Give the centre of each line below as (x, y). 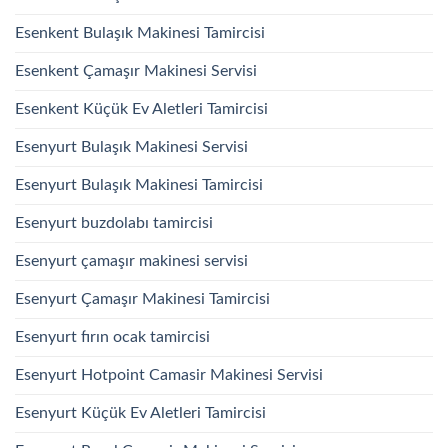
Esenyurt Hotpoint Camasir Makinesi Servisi (169, 374)
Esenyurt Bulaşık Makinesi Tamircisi (139, 184)
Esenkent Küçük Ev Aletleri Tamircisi (141, 108)
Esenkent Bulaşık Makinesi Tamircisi (140, 32)
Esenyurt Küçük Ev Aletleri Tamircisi (140, 412)
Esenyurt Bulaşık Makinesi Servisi (131, 146)
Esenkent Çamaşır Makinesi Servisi (136, 70)
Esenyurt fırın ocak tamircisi (112, 336)
